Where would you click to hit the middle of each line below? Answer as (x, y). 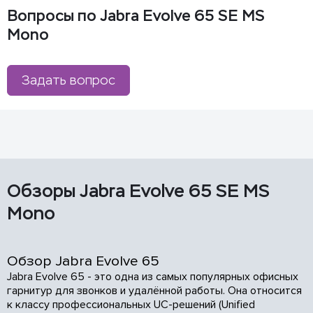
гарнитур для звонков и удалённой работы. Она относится (154, 291)
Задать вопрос (68, 80)
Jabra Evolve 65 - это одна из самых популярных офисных (153, 277)
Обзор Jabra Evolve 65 (83, 261)
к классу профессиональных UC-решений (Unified (131, 305)
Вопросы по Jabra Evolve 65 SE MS (136, 16)
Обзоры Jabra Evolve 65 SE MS (138, 191)
